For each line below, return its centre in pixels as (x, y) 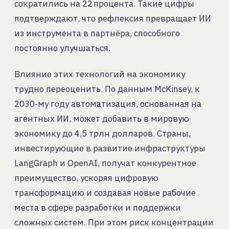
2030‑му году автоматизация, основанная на (108, 104)
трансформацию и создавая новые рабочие (105, 193)
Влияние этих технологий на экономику (99, 74)
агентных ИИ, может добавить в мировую (101, 119)
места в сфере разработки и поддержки (97, 208)
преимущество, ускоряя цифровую (86, 178)
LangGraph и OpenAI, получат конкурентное (105, 163)
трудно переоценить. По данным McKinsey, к (107, 89)
